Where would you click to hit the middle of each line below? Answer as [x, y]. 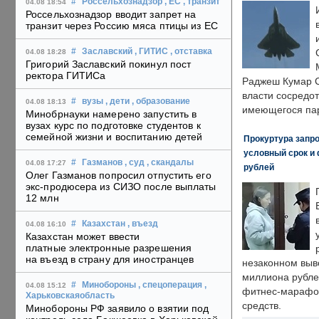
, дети [117, 101]
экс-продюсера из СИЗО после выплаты [121, 187]
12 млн [42, 198]
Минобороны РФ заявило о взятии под [117, 309]
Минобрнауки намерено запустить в [111, 114]
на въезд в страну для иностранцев [110, 260]
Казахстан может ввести [83, 237]
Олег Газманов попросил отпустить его [119, 176]
